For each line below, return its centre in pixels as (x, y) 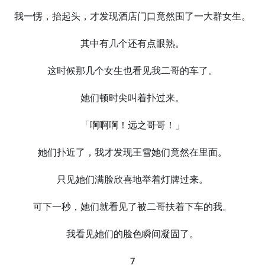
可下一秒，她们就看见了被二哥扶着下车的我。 (132, 207)
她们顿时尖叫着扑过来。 (132, 98)
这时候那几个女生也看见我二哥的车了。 (132, 71)
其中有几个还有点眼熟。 (132, 43)
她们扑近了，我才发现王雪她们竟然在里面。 (132, 152)
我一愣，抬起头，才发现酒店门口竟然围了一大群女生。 (132, 16)
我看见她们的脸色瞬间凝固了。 (132, 234)
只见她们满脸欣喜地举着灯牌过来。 (132, 180)
